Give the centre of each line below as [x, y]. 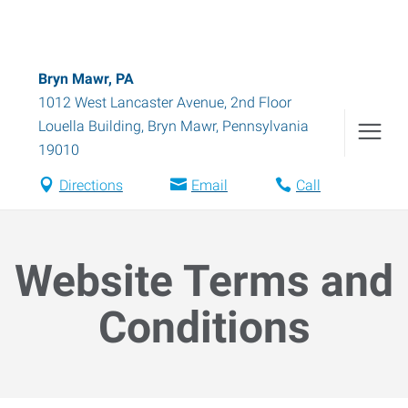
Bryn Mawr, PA [86, 79]
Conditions [204, 327]
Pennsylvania [265, 126]
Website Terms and [204, 281]
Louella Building [90, 126]
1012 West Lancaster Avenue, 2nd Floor [165, 102]
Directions [91, 185]
